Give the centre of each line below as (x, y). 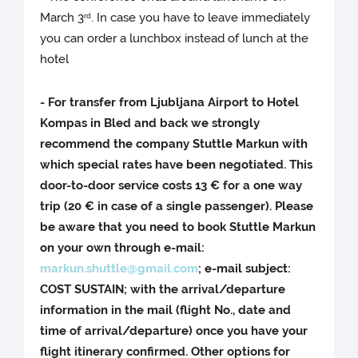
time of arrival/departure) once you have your (174, 331)
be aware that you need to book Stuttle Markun (178, 227)
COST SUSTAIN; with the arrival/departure (163, 290)
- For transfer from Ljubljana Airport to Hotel (170, 103)
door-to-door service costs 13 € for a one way (171, 186)
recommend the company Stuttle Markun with (174, 144)
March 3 (62, 18)
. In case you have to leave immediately (201, 18)
